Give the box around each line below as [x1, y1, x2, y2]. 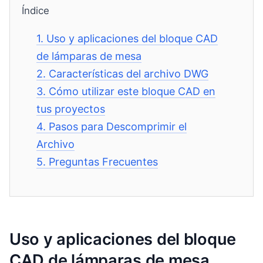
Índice [22, 5, 49, 16]
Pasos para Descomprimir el [49, 120, 187, 133]
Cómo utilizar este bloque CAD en [49, 85, 216, 97]
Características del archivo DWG [49, 68, 209, 80]
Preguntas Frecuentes [49, 156, 159, 168]
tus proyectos [36, 103, 106, 115]
